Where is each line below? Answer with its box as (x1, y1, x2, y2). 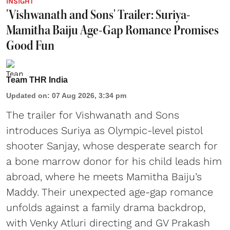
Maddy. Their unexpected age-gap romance (6, 186, 213, 199)
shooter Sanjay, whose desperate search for (6, 140, 218, 152)
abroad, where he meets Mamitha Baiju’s (6, 170, 202, 183)
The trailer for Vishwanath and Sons (6, 109, 179, 122)
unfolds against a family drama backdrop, (6, 201, 205, 214)
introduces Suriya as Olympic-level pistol (6, 124, 202, 137)
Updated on (6, 91, 47, 100)
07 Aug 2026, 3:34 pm (52, 91, 126, 100)
